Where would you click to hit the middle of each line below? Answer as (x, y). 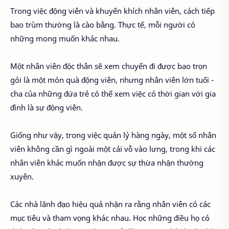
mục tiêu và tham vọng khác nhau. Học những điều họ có (110, 218)
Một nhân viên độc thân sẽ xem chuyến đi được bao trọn (109, 66)
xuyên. (22, 177)
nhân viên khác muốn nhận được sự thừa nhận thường (107, 163)
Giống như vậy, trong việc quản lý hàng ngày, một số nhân (113, 135)
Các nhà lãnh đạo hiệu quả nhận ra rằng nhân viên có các (110, 204)
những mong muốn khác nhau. (65, 39)
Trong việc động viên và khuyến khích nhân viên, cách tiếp (112, 11)
